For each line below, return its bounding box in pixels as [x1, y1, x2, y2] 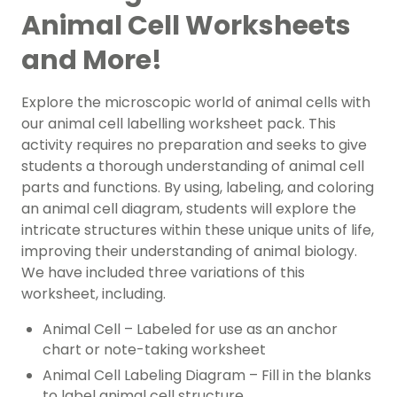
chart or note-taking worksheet [43, 339, 266, 361]
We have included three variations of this [21, 262, 305, 284]
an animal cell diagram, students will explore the [21, 198, 356, 220]
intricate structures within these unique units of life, [21, 220, 374, 241]
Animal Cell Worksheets [21, 7, 351, 45]
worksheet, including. [21, 284, 166, 305]
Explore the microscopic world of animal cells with [21, 92, 370, 113]
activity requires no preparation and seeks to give [21, 135, 367, 156]
